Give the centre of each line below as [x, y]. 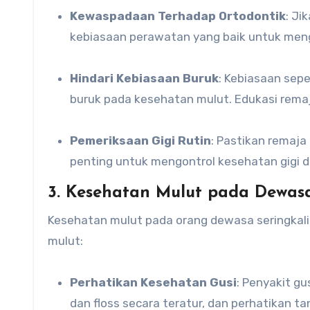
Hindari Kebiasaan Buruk [148, 78]
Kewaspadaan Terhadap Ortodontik [182, 16]
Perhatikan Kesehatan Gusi [157, 282]
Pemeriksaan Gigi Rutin [140, 140]
